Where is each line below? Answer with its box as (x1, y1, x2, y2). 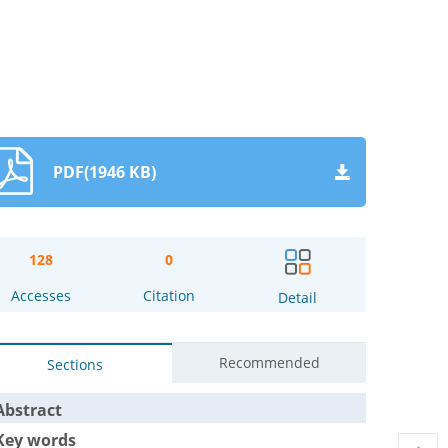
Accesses (10, 286, 71, 306)
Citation (143, 286, 196, 306)
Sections (46, 355, 103, 375)
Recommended (219, 353, 321, 373)
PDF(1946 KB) (52, 161, 156, 184)
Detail (278, 287, 318, 307)
